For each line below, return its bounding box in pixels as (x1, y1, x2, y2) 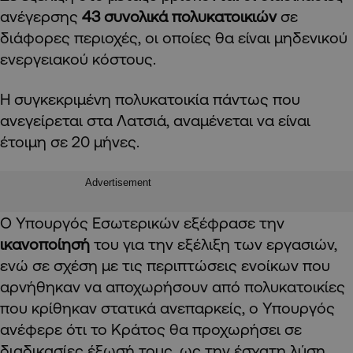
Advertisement (85, 176, 151, 189)
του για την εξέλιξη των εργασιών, (90, 235, 337, 254)
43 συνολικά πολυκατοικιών (82, 7, 281, 26)
